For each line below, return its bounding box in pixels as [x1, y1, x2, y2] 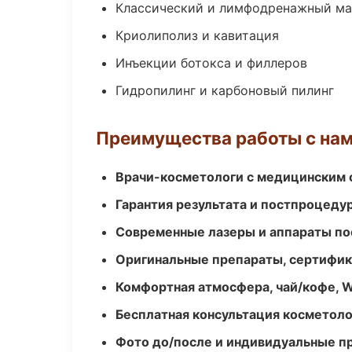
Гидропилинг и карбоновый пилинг [115, 82, 334, 98]
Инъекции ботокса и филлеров [115, 55, 307, 71]
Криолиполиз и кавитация [115, 27, 279, 43]
